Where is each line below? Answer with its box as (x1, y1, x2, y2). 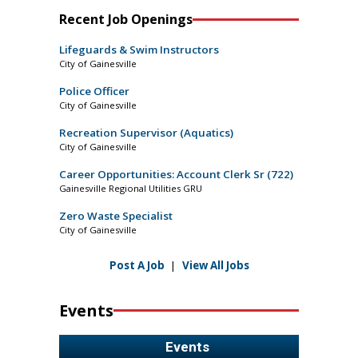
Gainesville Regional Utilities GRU (59, 182, 202, 195)
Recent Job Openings (59, 10, 193, 29)
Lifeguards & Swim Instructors (59, 42, 219, 58)
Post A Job (109, 258, 165, 273)
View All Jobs (181, 258, 249, 273)
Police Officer (59, 84, 129, 99)
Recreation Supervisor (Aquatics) (59, 125, 233, 141)
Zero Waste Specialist (59, 209, 173, 224)
